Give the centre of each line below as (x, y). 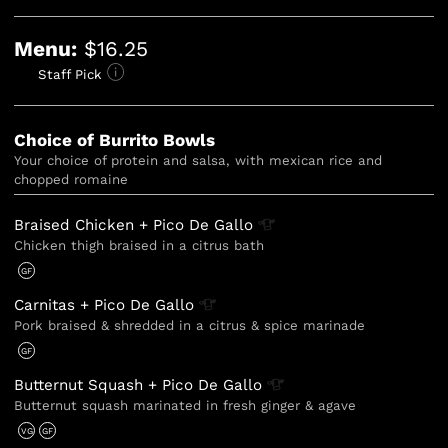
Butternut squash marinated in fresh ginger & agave (185, 406)
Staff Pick (70, 75)
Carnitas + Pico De (85, 305)
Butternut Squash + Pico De (119, 385)
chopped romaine (71, 180)
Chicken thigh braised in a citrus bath (139, 246)
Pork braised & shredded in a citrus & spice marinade (190, 326)
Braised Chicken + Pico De (114, 225)
